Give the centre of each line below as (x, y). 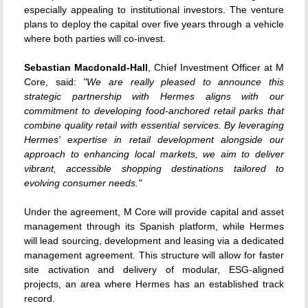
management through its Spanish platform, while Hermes (154, 227)
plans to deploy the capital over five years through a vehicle (154, 24)
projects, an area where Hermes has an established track (154, 284)
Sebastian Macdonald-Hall (86, 68)
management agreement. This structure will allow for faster (154, 255)
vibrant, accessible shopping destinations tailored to (154, 169)
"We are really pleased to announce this (184, 82)
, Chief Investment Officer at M (216, 68)
